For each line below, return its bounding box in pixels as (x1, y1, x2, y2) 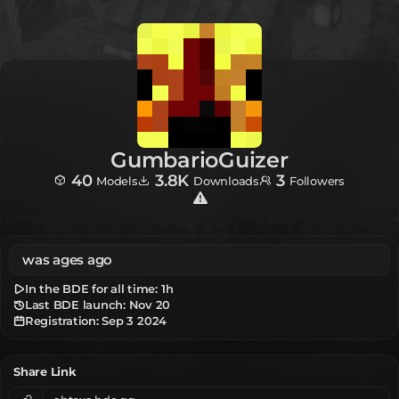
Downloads (192, 173, 259, 188)
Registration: (24, 313, 99, 329)
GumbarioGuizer (110, 147, 289, 174)
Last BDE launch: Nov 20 (24, 297, 171, 313)
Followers (289, 173, 345, 188)
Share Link (13, 364, 77, 379)
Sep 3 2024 (102, 313, 167, 329)
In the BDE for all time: (24, 281, 159, 297)
